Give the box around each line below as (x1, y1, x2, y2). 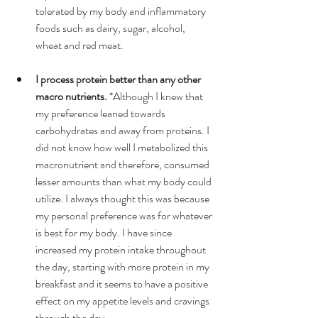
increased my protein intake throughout (35, 241, 208, 258)
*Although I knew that (107, 87, 205, 104)
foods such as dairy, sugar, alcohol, (35, 19, 187, 36)
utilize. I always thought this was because (35, 190, 212, 207)
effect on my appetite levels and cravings (35, 292, 212, 309)
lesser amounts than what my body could (35, 172, 214, 190)
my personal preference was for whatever (35, 207, 214, 224)
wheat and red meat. (35, 36, 128, 53)
